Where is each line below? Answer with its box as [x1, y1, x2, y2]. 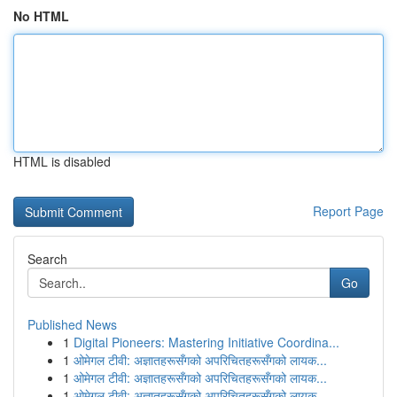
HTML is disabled [13, 152, 111, 170]
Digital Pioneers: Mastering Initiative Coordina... [74, 333, 339, 351]
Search [27, 250, 67, 268]
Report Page [313, 202, 384, 220]
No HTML [13, 7, 69, 25]
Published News [27, 315, 117, 333]
